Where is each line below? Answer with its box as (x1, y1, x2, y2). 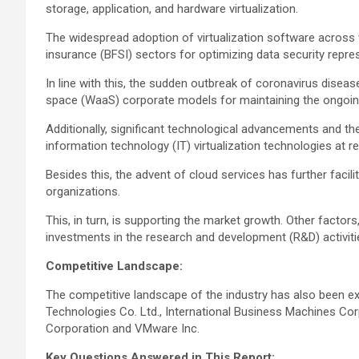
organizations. (46, 184, 120, 199)
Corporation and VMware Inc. (46, 321, 200, 336)
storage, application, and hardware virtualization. (46, 2, 298, 16)
